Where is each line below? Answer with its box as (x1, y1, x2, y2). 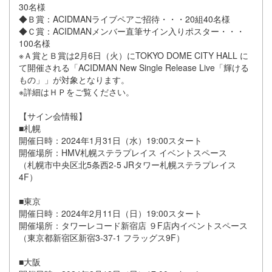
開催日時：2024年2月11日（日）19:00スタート (19, 206, 202, 219)
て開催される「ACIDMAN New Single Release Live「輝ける (19, 61, 249, 73)
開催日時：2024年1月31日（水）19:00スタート (19, 134, 202, 146)
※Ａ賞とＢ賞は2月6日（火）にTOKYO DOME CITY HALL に (19, 49, 248, 61)
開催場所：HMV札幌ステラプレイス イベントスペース (19, 146, 227, 158)
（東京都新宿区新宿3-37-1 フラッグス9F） (19, 231, 185, 243)
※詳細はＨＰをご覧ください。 (19, 85, 134, 98)
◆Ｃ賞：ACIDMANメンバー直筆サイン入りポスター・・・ (19, 24, 245, 37)
